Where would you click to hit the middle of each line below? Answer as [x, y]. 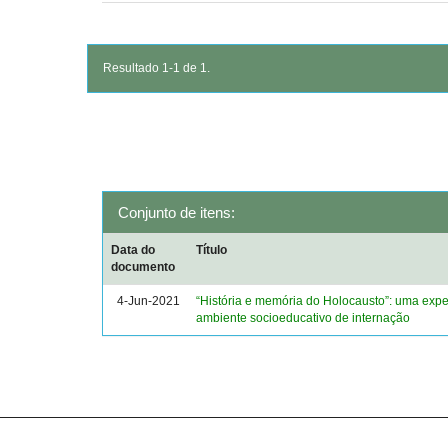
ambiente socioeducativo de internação [303, 318]
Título [212, 250]
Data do [133, 250]
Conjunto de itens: [176, 212]
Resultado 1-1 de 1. [156, 68]
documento [143, 267]
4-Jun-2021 [149, 301]
